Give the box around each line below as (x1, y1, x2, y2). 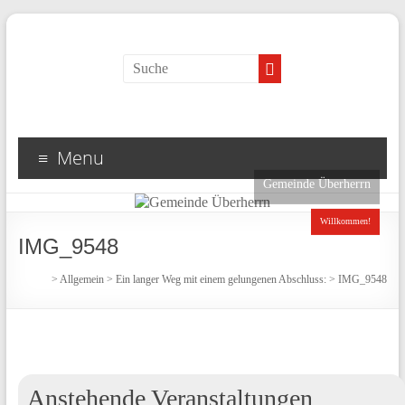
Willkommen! (319, 216, 371, 227)
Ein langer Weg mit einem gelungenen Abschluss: (116, 273, 327, 286)
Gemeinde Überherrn (262, 176, 371, 191)
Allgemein (60, 273, 105, 286)
